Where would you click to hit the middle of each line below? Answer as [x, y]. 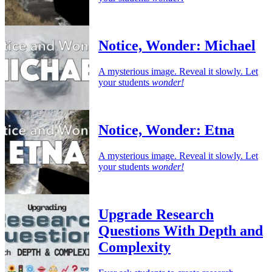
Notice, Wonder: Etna [166, 130]
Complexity [134, 247]
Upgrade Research [156, 215]
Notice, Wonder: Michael [177, 46]
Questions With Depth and [181, 231]
